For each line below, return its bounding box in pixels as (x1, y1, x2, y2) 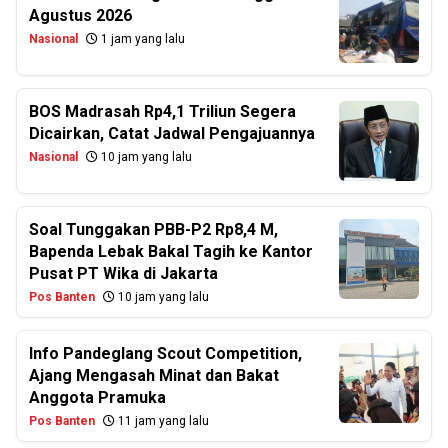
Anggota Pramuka (29, 388, 166, 407)
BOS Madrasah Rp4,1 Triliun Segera (29, 102, 296, 121)
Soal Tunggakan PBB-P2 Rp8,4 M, (29, 220, 278, 239)
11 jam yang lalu (115, 414, 209, 428)
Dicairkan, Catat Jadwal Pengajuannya (29, 124, 315, 143)
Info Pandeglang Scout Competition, (29, 344, 302, 363)
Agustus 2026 (29, 6, 132, 25)
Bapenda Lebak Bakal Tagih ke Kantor (29, 242, 313, 261)
